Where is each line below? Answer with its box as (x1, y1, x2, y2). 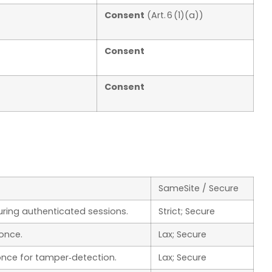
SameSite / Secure (158, 182, 239, 195)
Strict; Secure (158, 205, 215, 218)
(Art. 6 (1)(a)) (144, 8, 203, 21)
